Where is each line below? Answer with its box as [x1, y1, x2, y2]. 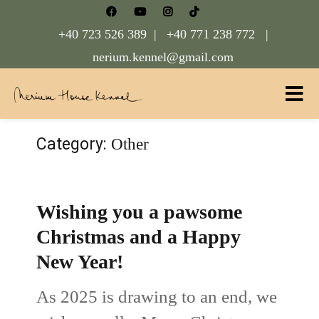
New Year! [36, 250, 124, 273]
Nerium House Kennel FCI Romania [14, 115, 272, 133]
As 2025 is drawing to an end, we [36, 286, 278, 306]
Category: [36, 134, 112, 154]
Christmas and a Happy [36, 225, 241, 248]
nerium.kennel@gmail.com [93, 50, 234, 64]
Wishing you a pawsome [36, 200, 243, 223]
